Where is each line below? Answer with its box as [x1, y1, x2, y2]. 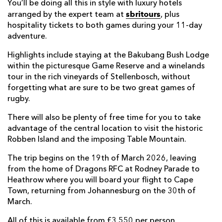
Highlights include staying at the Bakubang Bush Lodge [7, 52, 209, 60]
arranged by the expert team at [7, 11, 126, 19]
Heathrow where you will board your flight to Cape [7, 176, 193, 185]
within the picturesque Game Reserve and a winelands [7, 62, 205, 71]
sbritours [126, 9, 161, 19]
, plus [161, 11, 179, 19]
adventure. [7, 33, 47, 41]
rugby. [7, 95, 30, 104]
